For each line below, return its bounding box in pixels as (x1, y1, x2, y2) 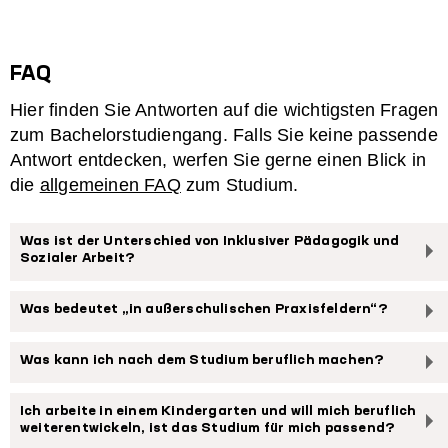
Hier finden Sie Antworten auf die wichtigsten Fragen (10, 100, 439, 121)
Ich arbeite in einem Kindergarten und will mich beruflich (20, 405, 417, 419)
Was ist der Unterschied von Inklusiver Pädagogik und (20, 235, 400, 249)
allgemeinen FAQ (39, 175, 181, 196)
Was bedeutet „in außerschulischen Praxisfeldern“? (20, 303, 388, 317)
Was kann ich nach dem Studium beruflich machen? (20, 354, 385, 368)
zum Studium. (180, 175, 299, 196)
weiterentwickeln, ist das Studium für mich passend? (20, 422, 396, 436)
